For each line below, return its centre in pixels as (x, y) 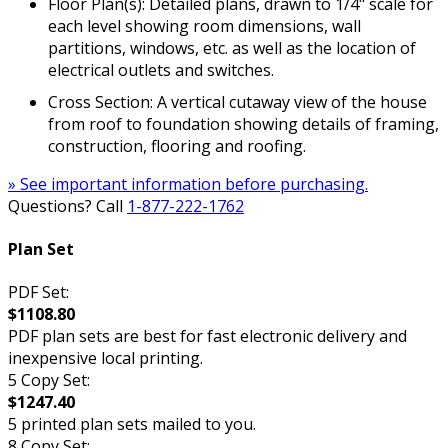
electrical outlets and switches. (161, 69)
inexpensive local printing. (105, 358)
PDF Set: (38, 292)
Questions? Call (67, 205)
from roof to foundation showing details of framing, (243, 123)
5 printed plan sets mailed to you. (132, 424)
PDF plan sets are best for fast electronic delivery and (207, 336)
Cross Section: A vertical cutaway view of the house (237, 101)
